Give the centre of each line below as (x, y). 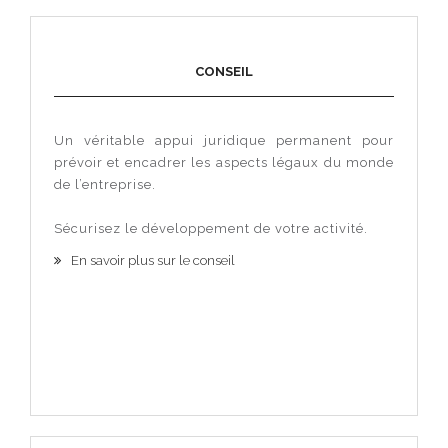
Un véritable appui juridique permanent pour (224, 140)
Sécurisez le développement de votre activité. (211, 228)
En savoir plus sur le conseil (153, 260)
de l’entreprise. (105, 184)
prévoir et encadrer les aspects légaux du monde (224, 162)
